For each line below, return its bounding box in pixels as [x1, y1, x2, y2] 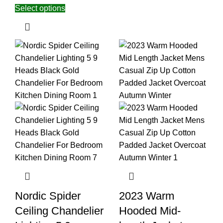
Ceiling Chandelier [15, 204, 104, 217]
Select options [15, 3, 65, 12]
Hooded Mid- [119, 204, 181, 217]
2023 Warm [119, 189, 174, 202]
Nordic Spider [15, 189, 81, 202]
